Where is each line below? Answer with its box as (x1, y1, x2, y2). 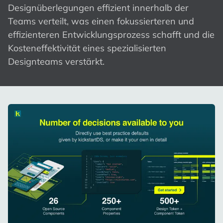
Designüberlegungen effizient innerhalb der (8, 2, 189, 14)
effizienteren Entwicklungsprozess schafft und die (8, 29, 215, 41)
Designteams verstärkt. (8, 56, 105, 68)
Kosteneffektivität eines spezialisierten (8, 42, 166, 54)
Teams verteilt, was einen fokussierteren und (8, 15, 194, 27)
